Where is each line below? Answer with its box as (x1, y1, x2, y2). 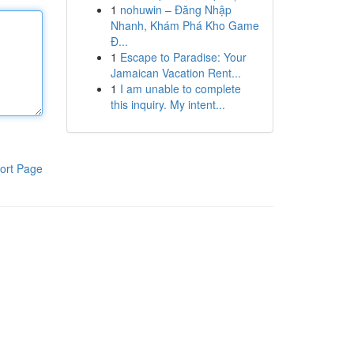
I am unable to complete (119, 81, 241, 96)
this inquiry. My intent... (110, 96, 225, 112)
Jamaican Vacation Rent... (110, 65, 241, 81)
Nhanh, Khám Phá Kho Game (110, 17, 259, 33)
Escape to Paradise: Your (119, 49, 247, 65)
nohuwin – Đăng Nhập (119, 2, 232, 17)
